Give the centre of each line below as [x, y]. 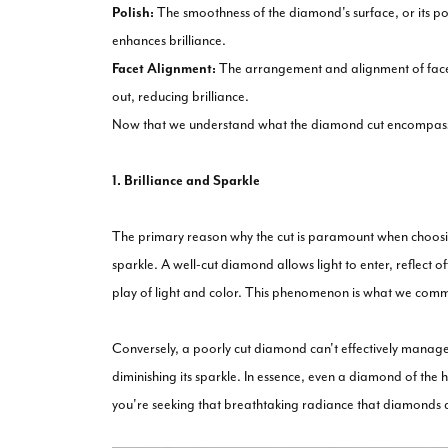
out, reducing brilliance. [180, 96]
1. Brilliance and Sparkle [186, 180]
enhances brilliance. [169, 40]
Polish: [133, 12]
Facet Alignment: [164, 68]
